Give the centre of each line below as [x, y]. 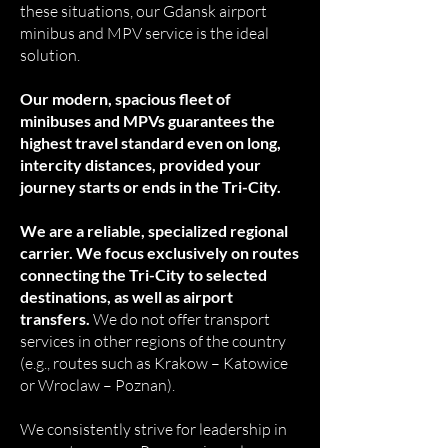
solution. [50, 55]
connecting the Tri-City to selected [143, 274]
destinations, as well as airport [126, 296]
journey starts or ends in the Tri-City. [150, 186]
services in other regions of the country [153, 341]
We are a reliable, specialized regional [154, 230]
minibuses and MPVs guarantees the [147, 120]
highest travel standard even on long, [150, 142]
